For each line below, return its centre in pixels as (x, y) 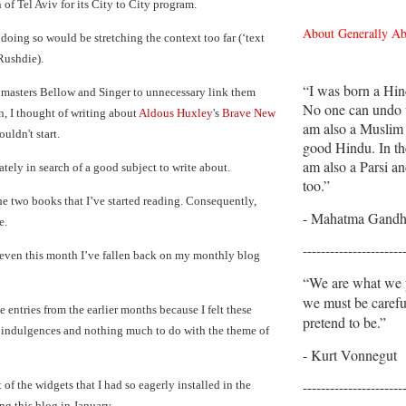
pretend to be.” (344, 322)
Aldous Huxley (176, 113)
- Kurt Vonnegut (350, 354)
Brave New (249, 113)
